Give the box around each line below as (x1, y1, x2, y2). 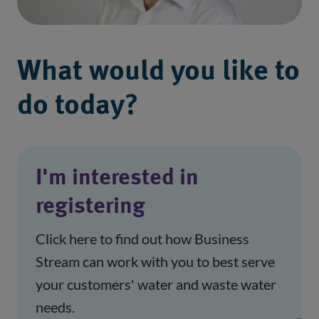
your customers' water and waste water (36, 276, 276, 293)
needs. (36, 298, 75, 315)
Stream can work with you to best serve (36, 253, 275, 270)
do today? (17, 92, 138, 120)
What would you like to (17, 58, 300, 86)
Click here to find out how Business (36, 230, 249, 247)
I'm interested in (36, 167, 199, 190)
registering (36, 196, 145, 219)
